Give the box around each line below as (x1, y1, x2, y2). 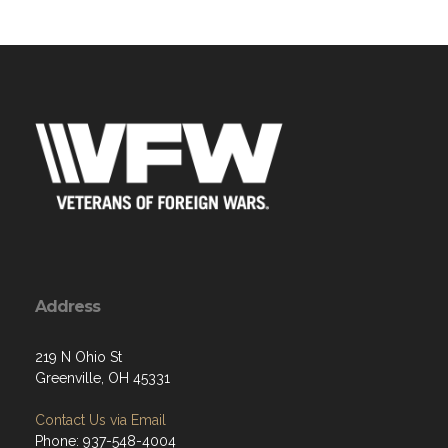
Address (35, 297, 100, 317)
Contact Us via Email (35, 412, 166, 429)
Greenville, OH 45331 (35, 370, 170, 387)
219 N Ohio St (35, 349, 122, 366)
